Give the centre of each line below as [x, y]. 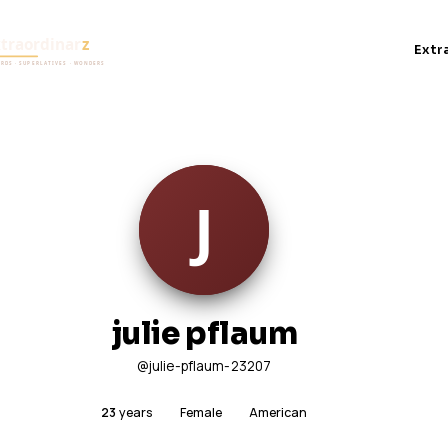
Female [200, 413]
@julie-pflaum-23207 [204, 366]
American [277, 413]
